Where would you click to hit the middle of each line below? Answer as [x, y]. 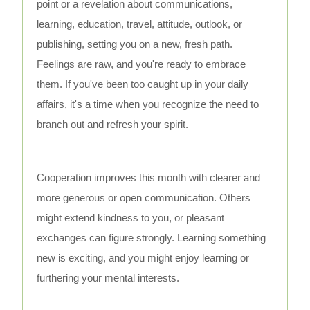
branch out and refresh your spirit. [113, 125]
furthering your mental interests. [108, 278]
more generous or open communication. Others [144, 198]
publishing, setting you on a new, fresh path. [135, 44]
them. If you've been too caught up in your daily [143, 84]
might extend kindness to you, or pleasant [131, 218]
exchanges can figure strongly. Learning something [152, 238]
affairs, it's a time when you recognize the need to [148, 104]
